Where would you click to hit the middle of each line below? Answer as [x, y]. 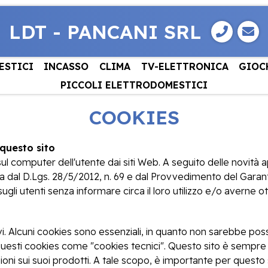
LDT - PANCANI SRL [105, 31]
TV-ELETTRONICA [185, 66]
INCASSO [66, 66]
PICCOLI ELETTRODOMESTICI [134, 85]
